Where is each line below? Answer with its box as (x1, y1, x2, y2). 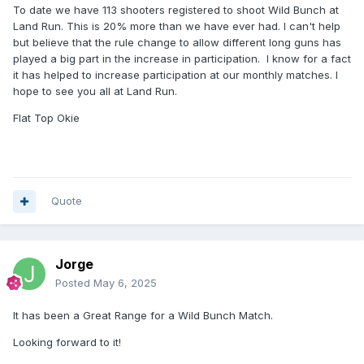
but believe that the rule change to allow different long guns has (13, 36, 341, 50)
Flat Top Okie (13, 111, 80, 125)
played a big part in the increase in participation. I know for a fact (13, 52, 351, 66)
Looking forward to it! (13, 336, 121, 349)
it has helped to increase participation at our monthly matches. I (13, 68, 338, 82)
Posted (55, 276, 93, 290)
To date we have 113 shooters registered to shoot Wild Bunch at (13, 3, 339, 17)
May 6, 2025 (93, 276, 157, 290)
